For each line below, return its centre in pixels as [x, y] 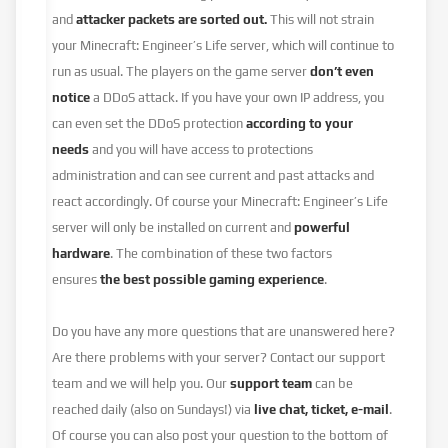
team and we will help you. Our [141, 383]
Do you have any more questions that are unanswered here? [224, 331]
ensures [76, 279]
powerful [322, 227]
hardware [81, 253]
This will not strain [321, 19]
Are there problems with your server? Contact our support [219, 357]
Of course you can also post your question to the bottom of [220, 435]
